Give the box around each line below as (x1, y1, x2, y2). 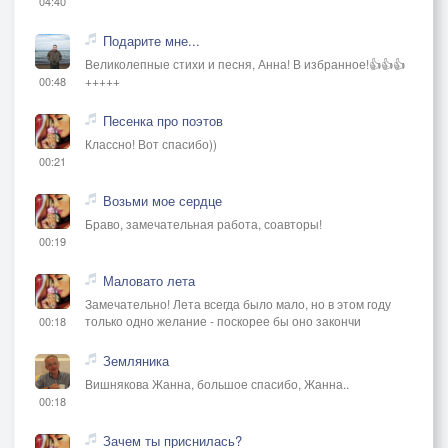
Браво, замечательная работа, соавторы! (85, 214, 322, 232)
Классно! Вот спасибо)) (85, 134, 217, 152)
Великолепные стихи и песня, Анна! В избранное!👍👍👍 (85, 54, 405, 72)
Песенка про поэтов (103, 110, 223, 130)
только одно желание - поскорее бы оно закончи (85, 311, 361, 329)
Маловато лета (103, 270, 195, 290)
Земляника (103, 350, 169, 370)
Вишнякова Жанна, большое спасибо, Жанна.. (85, 374, 349, 392)
